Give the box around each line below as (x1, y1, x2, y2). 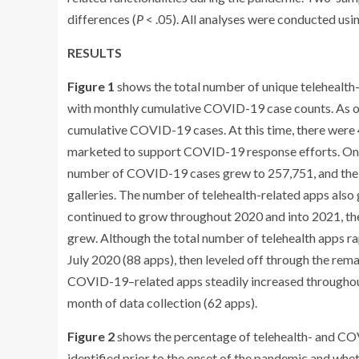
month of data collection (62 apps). (67, 295, 257, 310)
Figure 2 (67, 329, 115, 344)
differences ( (67, 11, 136, 26)
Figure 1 (67, 79, 115, 94)
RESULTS (67, 45, 122, 60)
